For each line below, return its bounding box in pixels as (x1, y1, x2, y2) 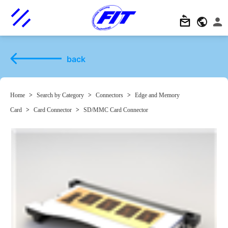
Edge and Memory (135, 92, 180, 99)
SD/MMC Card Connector (83, 106, 148, 113)
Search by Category (37, 92, 84, 99)
